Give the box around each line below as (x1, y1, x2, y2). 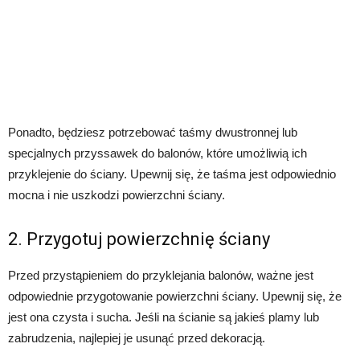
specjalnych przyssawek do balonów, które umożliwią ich (8, 146, 307, 161)
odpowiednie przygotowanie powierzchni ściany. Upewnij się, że (8, 289, 342, 304)
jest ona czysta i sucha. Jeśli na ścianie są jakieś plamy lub (8, 310, 319, 325)
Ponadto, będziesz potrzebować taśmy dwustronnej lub (8, 125, 297, 140)
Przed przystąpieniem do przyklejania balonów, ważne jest (8, 268, 313, 283)
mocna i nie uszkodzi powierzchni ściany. (8, 188, 225, 202)
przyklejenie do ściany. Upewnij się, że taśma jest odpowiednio (8, 167, 336, 182)
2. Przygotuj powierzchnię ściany (8, 229, 270, 250)
